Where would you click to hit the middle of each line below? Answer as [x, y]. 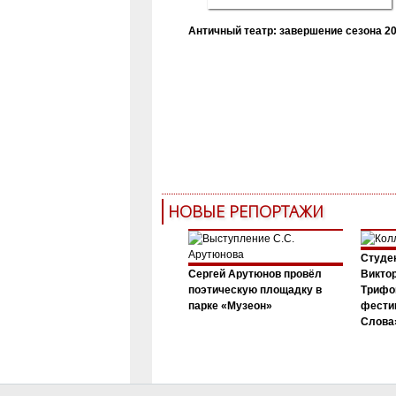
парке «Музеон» [230, 305]
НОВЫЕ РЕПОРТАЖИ [245, 211]
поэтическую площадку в [255, 289]
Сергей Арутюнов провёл [255, 274]
